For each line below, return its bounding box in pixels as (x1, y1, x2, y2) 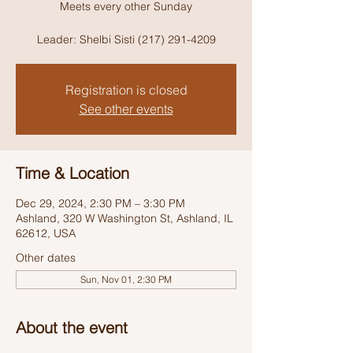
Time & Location (16, 163, 129, 183)
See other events (79, 101, 173, 117)
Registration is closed (65, 82, 188, 98)
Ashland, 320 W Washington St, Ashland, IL (16, 211, 233, 225)
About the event (16, 318, 128, 337)
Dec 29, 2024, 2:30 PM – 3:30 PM (16, 196, 185, 210)
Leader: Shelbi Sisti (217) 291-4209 (36, 32, 216, 46)
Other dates (16, 251, 76, 265)
